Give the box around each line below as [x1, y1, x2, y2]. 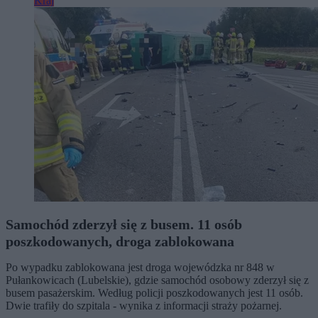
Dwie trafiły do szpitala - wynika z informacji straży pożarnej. [6, 300, 282, 312]
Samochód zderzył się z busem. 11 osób [6, 216, 242, 233]
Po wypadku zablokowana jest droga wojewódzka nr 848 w [6, 261, 275, 274]
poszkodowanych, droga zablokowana [6, 234, 234, 250]
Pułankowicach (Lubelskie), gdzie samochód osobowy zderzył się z [6, 274, 309, 287]
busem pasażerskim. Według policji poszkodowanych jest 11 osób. [6, 287, 303, 300]
